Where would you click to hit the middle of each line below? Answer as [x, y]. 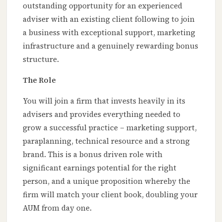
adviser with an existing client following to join [109, 19]
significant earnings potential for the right [100, 168]
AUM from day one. [57, 208]
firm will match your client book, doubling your [111, 194]
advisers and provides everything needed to [102, 114]
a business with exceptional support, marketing [109, 32]
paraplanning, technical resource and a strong [107, 141]
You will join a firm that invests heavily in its [104, 101]
